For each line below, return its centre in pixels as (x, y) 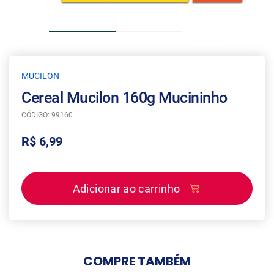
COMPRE (110, 261)
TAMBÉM (164, 261)
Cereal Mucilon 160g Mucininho (124, 98)
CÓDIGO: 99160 (47, 115)
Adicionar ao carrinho (126, 188)
